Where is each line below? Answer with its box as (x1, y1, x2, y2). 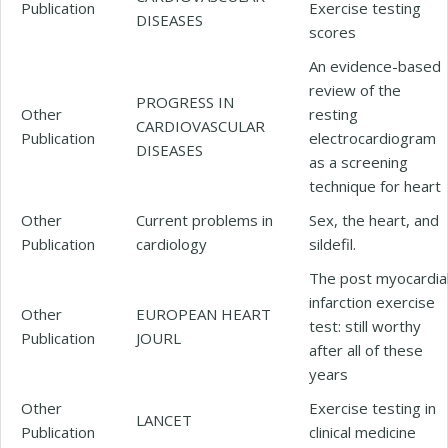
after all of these (309, 339, 423, 360)
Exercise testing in (309, 397, 436, 418)
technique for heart (309, 175, 441, 196)
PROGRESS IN (136, 91, 234, 112)
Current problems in (136, 209, 273, 230)
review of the (309, 79, 401, 100)
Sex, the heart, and (309, 209, 439, 230)
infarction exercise (309, 291, 435, 312)
